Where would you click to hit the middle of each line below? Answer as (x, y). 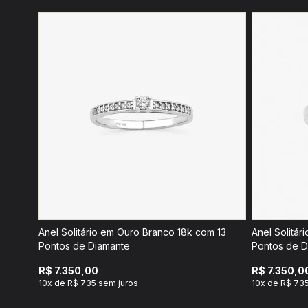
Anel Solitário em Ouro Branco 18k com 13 (132, 232)
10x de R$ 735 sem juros (88, 283)
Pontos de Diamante (84, 246)
